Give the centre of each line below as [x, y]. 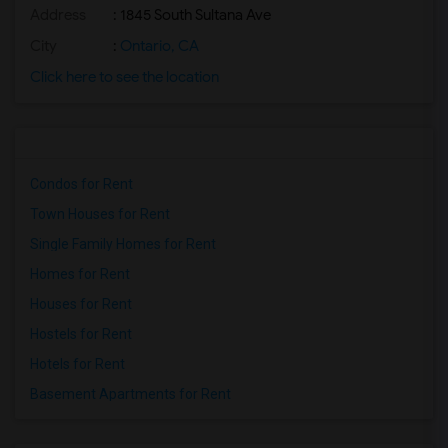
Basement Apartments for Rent [130, 394]
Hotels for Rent [77, 364]
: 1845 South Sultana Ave [190, 15]
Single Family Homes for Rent [123, 244]
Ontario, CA [158, 46]
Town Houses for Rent [100, 214]
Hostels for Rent [81, 334]
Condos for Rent [81, 184]
